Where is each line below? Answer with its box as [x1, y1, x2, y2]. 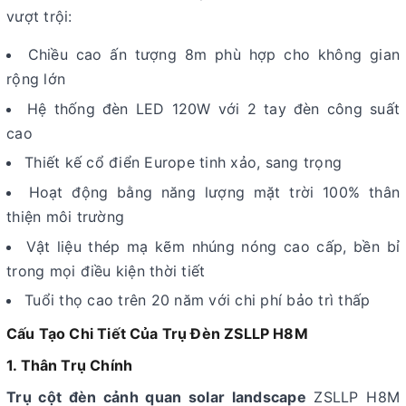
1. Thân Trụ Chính [6, 356, 133, 375]
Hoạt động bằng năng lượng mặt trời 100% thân [28, 182, 401, 201]
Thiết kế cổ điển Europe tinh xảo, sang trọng [24, 153, 342, 172]
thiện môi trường [6, 207, 124, 226]
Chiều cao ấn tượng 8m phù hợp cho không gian [27, 45, 401, 64]
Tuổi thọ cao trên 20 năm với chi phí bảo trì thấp [24, 291, 371, 310]
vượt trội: [6, 7, 72, 26]
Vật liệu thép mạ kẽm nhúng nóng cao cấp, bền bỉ [26, 237, 401, 256]
